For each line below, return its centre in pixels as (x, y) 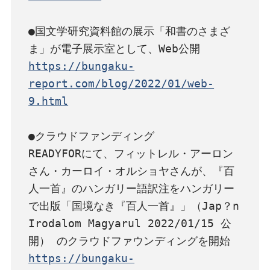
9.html (49, 101)
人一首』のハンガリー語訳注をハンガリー (132, 188)
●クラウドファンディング (92, 136)
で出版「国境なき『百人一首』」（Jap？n (134, 206)
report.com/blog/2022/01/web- (121, 83)
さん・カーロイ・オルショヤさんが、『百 (132, 171)
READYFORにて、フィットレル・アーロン (131, 153)
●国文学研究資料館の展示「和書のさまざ (130, 31)
